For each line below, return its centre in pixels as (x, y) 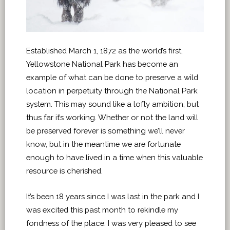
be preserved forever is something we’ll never (106, 130)
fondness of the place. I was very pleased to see (111, 223)
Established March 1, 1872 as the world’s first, (104, 50)
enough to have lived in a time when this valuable (114, 157)
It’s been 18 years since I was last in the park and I (113, 196)
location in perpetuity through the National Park (112, 90)
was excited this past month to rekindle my (102, 209)
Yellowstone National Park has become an (102, 64)
